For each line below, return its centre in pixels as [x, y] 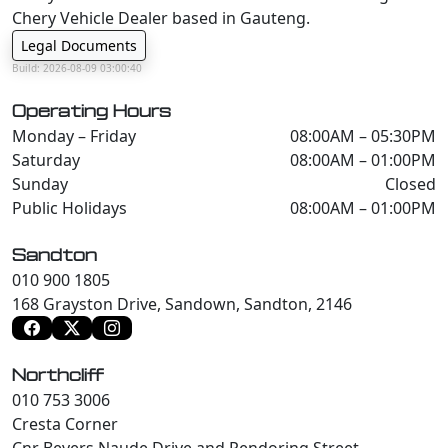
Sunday [40, 183]
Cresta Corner [65, 423]
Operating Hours [91, 111]
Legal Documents [79, 45]
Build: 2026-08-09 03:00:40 [77, 67]
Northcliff [58, 375]
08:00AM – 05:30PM [363, 135]
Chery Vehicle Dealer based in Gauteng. [161, 17]
